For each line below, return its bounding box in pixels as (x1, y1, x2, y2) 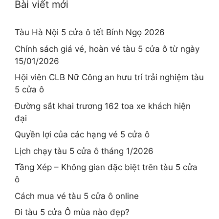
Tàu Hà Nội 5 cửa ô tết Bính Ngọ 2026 (15, 27, 165, 38)
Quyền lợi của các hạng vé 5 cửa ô (15, 130, 150, 140)
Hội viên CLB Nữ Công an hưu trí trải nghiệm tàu (15, 72, 204, 83)
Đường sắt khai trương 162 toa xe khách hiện (15, 101, 191, 111)
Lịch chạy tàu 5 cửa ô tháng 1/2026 (15, 146, 153, 156)
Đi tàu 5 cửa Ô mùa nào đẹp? (15, 207, 130, 218)
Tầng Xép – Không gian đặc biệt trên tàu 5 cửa (15, 162, 197, 173)
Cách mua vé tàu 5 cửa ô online (15, 191, 139, 201)
